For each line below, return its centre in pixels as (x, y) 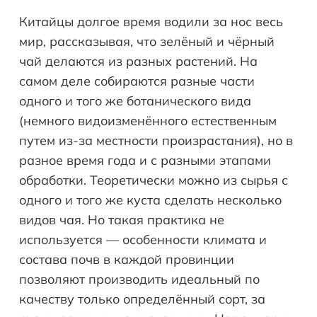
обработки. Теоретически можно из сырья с (154, 180)
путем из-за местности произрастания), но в (156, 140)
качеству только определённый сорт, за (142, 299)
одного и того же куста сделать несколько (150, 200)
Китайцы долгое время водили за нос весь (151, 21)
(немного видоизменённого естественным (148, 120)
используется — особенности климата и (143, 239)
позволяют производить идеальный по (139, 279)
